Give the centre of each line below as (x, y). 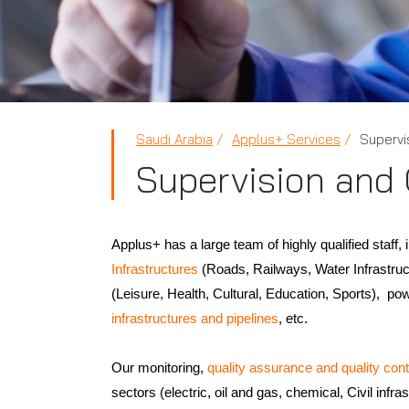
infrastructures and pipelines (195, 318)
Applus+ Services (286, 139)
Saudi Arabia (174, 139)
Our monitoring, (159, 367)
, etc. (293, 318)
